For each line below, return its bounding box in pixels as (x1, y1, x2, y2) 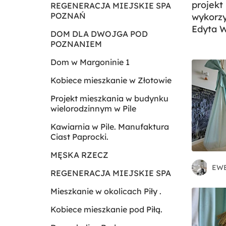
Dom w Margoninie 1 (50, 57, 130, 67)
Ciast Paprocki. (50, 132, 108, 142)
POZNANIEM (50, 39, 102, 49)
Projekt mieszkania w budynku (50, 93, 168, 103)
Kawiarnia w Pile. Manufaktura (50, 122, 169, 132)
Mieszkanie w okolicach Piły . (50, 186, 161, 196)
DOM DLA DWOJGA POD (50, 29, 148, 39)
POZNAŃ (50, 11, 86, 21)
